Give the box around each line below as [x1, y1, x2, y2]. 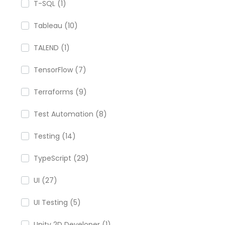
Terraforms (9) [34, 87, 87, 97]
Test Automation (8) [34, 109, 107, 119]
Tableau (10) [34, 21, 78, 31]
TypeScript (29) [34, 153, 89, 163]
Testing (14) [34, 131, 76, 141]
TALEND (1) [34, 43, 70, 53]
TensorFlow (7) [34, 65, 86, 75]
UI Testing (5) [34, 197, 81, 207]
